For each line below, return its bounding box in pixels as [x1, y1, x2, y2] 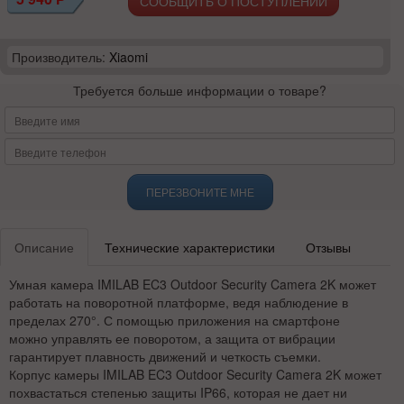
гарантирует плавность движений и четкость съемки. [9, 347, 321, 366]
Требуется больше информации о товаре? [73, 81, 326, 100]
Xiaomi [109, 48, 148, 67]
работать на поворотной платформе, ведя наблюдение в [9, 293, 348, 312]
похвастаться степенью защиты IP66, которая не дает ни [9, 383, 347, 402]
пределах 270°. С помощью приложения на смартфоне [9, 311, 340, 330]
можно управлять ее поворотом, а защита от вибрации [9, 329, 335, 348]
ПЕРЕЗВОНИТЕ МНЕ [145, 184, 254, 200]
